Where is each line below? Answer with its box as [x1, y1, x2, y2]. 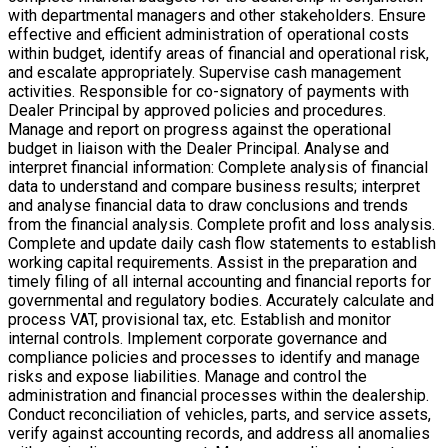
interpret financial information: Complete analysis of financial [8, 158, 428, 178]
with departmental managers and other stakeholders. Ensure [8, 6, 426, 26]
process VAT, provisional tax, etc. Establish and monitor [8, 310, 391, 330]
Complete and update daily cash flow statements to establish [8, 234, 436, 254]
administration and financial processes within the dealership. [8, 386, 429, 406]
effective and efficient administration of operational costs [8, 25, 409, 45]
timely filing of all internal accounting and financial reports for [8, 272, 431, 292]
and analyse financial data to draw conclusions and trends [8, 196, 408, 216]
